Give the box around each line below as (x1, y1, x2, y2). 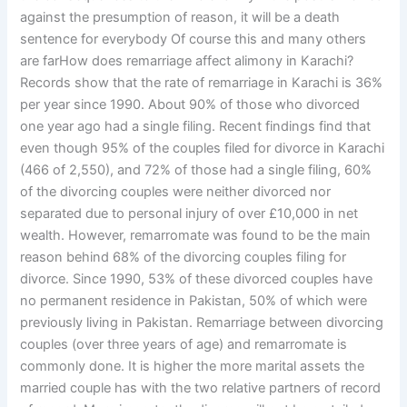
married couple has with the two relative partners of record (20, 380, 382, 397)
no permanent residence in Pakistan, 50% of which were (20, 293, 368, 310)
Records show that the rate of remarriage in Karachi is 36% (20, 74, 383, 92)
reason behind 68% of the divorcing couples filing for (20, 249, 347, 266)
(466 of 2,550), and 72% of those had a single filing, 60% (20, 162, 372, 179)
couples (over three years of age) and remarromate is (20, 336, 348, 353)
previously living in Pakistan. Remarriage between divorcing (20, 314, 384, 332)
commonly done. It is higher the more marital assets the (20, 358, 365, 375)
